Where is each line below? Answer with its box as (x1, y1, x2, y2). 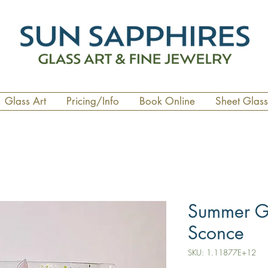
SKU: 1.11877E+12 (188, 247, 256, 258)
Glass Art (5, 95, 46, 108)
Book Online (139, 95, 195, 108)
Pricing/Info (66, 95, 119, 108)
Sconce (188, 221, 244, 245)
